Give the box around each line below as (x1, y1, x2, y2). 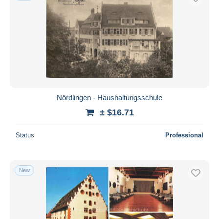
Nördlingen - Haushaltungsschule (57, 93, 162, 102)
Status (16, 131, 34, 139)
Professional (165, 131, 203, 139)
